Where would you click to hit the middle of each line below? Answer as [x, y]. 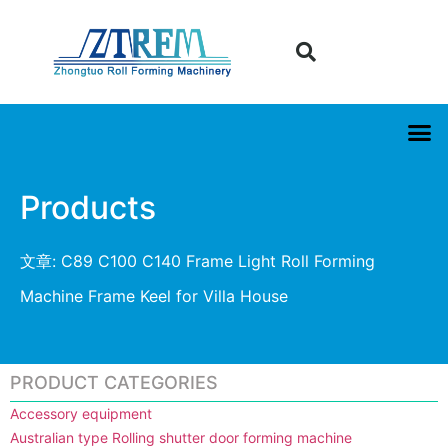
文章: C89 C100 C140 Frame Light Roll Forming [197, 260]
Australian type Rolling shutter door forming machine [181, 437]
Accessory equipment [81, 413]
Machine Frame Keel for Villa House [154, 295]
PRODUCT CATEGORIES [114, 382]
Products [88, 207]
